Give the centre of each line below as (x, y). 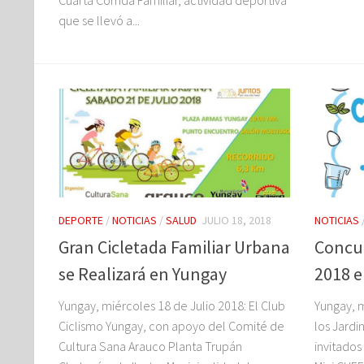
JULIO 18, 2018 (236, 221)
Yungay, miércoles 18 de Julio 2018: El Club (172, 305)
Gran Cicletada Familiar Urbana (174, 247)
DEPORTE (81, 221)
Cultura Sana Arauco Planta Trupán (150, 346)
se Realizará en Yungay (143, 273)
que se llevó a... (99, 20)
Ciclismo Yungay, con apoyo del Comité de (171, 325)
